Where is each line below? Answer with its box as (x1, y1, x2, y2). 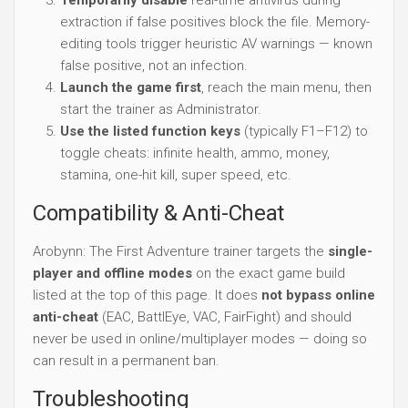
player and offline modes (33, 264, 192, 281)
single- (328, 242, 372, 260)
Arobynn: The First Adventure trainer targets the (33, 242, 328, 260)
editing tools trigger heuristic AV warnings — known (60, 35, 372, 52)
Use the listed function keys (60, 122, 240, 139)
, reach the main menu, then (201, 78, 372, 96)
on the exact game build (192, 264, 345, 281)
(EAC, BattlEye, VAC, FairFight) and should (98, 308, 352, 325)
